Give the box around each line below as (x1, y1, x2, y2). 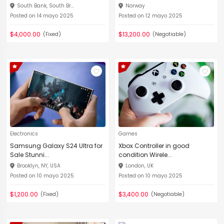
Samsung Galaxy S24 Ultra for (10, 141, 102, 150)
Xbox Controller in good (118, 141, 189, 150)
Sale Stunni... (10, 150, 49, 159)
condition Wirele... (118, 150, 172, 159)
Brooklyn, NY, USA (17, 162, 60, 169)
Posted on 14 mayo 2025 (10, 12, 73, 19)
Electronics (10, 130, 38, 137)
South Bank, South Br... (17, 2, 74, 9)
